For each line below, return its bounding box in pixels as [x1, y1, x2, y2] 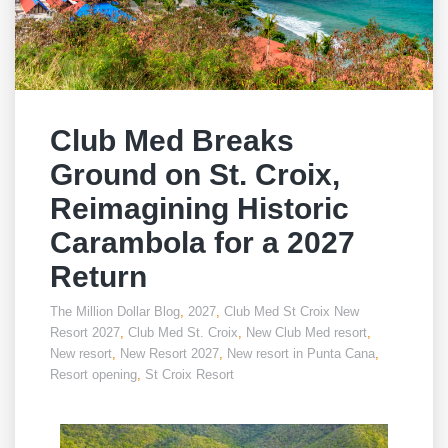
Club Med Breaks [50, 123, 294, 157]
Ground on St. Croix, [50, 157, 340, 191]
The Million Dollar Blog [50, 303, 180, 319]
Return [50, 259, 147, 293]
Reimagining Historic [50, 191, 349, 225]
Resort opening [50, 366, 137, 382]
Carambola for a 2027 [50, 225, 355, 259]
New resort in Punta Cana [227, 345, 375, 361]
